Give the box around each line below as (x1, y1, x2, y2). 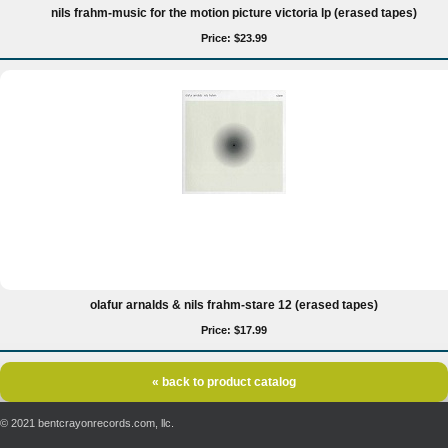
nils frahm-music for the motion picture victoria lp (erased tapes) (51, 6, 417, 20)
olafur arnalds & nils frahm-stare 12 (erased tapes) (90, 298, 378, 312)
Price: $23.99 (201, 32, 267, 44)
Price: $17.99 (201, 324, 267, 336)
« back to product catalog (152, 375, 296, 389)
